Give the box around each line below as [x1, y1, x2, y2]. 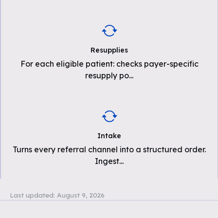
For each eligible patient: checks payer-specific [20, 59, 199, 69]
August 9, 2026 [57, 191, 105, 199]
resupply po [85, 71, 129, 80]
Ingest [95, 156, 119, 166]
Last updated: [10, 191, 55, 199]
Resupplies [91, 46, 128, 54]
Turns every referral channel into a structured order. [13, 145, 206, 154]
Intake [97, 131, 121, 140]
